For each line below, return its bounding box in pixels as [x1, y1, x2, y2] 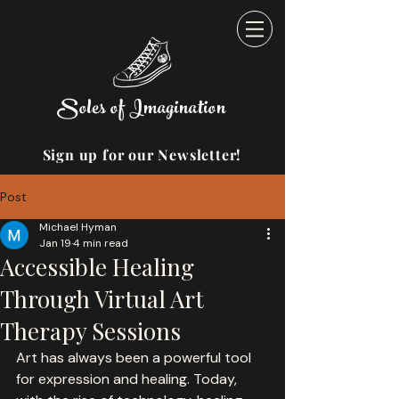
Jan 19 [39, 236, 71, 250]
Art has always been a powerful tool [16, 348, 255, 367]
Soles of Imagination [56, 91, 227, 129]
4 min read [73, 236, 128, 250]
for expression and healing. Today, [16, 370, 240, 388]
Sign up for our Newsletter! [42, 145, 242, 164]
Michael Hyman [39, 220, 117, 234]
